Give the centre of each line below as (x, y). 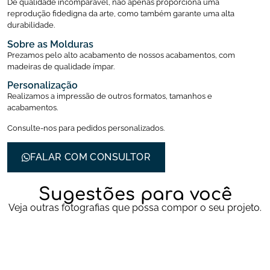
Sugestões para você (135, 194)
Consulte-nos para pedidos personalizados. (87, 128)
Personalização (42, 86)
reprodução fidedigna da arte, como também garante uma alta (121, 14)
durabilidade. (31, 25)
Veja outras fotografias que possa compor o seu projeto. (135, 207)
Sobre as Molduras (50, 44)
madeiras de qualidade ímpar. (61, 66)
